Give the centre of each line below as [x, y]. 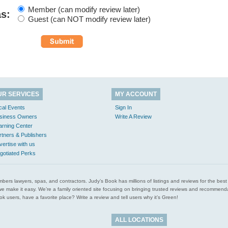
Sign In [123, 107]
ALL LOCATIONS [139, 220]
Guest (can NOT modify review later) [89, 19]
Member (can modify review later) [84, 9]
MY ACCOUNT [136, 94]
